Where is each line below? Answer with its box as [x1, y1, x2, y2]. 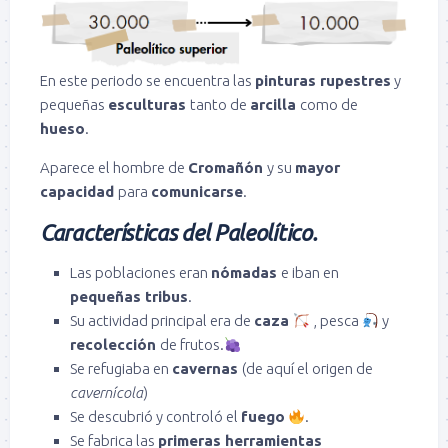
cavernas [172, 360, 242, 378]
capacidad [40, 183, 118, 201]
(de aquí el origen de [242, 360, 373, 378]
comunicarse [151, 183, 243, 201]
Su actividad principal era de [70, 312, 254, 330]
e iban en [281, 264, 339, 282]
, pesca [314, 312, 363, 330]
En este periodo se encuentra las [40, 72, 255, 90]
